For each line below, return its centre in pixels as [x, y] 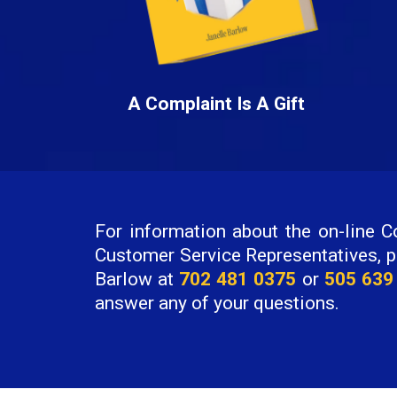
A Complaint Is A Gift [216, 103]
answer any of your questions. [217, 304]
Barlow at [137, 280]
